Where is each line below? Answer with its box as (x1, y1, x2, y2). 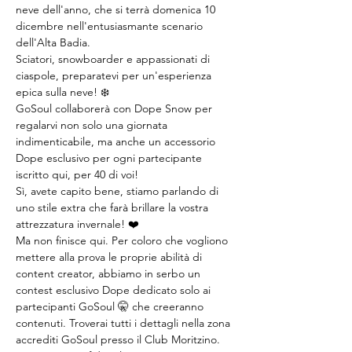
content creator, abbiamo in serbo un (16, 266, 203, 280)
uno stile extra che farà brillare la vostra (16, 200, 211, 214)
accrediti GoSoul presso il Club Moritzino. (16, 332, 220, 346)
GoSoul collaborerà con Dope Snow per (16, 101, 215, 115)
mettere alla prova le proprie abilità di (16, 250, 205, 264)
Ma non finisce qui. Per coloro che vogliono (16, 233, 231, 247)
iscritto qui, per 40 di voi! (16, 167, 138, 181)
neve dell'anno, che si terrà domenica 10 (16, 2, 218, 16)
